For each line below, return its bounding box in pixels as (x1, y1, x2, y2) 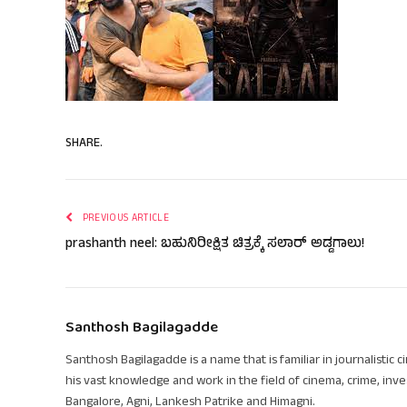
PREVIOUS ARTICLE (79, 211, 169, 227)
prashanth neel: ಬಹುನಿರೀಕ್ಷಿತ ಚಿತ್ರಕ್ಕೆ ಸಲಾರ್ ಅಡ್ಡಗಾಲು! (65, 233, 364, 256)
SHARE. (65, 134, 103, 154)
